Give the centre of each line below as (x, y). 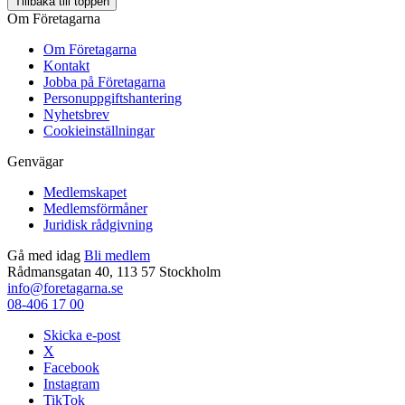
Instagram (71, 384)
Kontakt (66, 66)
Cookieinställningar (99, 131)
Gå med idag (44, 256)
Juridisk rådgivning (98, 225)
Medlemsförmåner (95, 209)
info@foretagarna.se (65, 288)
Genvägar (35, 162)
